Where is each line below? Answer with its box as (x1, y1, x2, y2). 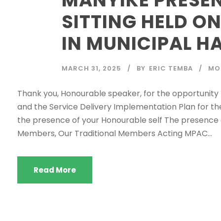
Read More (34, 164, 76, 175)
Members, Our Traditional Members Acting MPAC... (17, 127, 212, 139)
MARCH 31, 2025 (62, 63, 121, 73)
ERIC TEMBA (149, 63, 193, 73)
